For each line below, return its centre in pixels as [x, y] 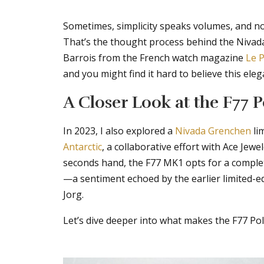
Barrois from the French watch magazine [154, 57]
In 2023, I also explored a [119, 131]
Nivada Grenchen [213, 131]
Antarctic [82, 146]
